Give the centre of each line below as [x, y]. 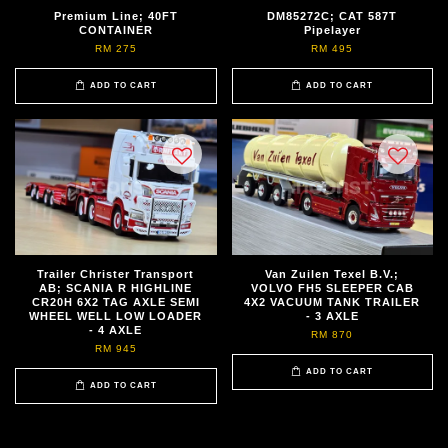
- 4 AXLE [116, 329]
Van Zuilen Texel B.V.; [332, 273]
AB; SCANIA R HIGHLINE [116, 287]
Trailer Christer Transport [116, 273]
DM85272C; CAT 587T [332, 15]
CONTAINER [115, 29]
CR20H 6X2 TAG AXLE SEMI [115, 301]
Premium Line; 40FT [115, 15]
